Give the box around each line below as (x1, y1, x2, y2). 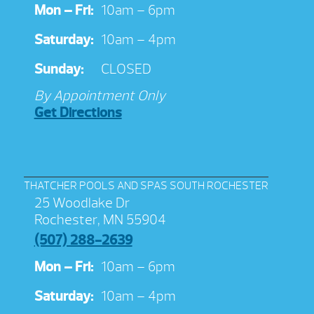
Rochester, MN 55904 (34, 211, 166, 229)
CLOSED (100, 60, 151, 78)
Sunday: (34, 60, 83, 78)
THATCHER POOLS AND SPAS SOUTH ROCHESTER (23, 179, 268, 193)
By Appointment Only (34, 87, 165, 105)
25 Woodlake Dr (34, 194, 130, 212)
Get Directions (34, 104, 122, 122)
